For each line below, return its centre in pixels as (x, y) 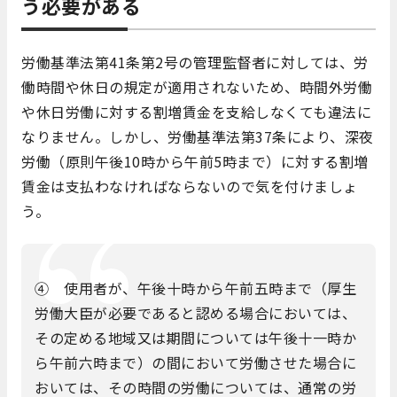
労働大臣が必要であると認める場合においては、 (195, 312)
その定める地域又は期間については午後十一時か (195, 337)
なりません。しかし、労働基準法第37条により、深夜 (198, 137)
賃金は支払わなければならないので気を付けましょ (190, 187)
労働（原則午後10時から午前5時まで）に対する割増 (195, 162)
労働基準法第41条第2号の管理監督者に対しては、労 (195, 62)
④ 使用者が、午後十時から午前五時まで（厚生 (195, 288)
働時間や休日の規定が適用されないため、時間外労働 (197, 87)
